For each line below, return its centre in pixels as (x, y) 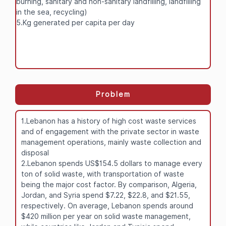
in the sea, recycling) (52, 12)
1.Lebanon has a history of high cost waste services (109, 121)
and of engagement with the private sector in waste (110, 131)
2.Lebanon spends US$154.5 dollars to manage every (112, 163)
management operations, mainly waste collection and (111, 142)
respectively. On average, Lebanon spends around (107, 206)
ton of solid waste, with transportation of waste (103, 174)
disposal (35, 153)
